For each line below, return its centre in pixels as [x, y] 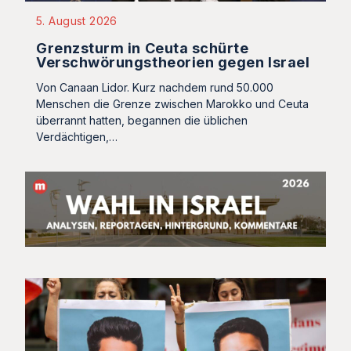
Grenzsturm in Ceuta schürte [143, 48]
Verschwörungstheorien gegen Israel [173, 62]
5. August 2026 [77, 20]
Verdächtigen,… [77, 136]
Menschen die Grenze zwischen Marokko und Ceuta [172, 103]
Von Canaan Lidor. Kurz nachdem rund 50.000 [155, 87]
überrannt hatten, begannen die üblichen [142, 120]
